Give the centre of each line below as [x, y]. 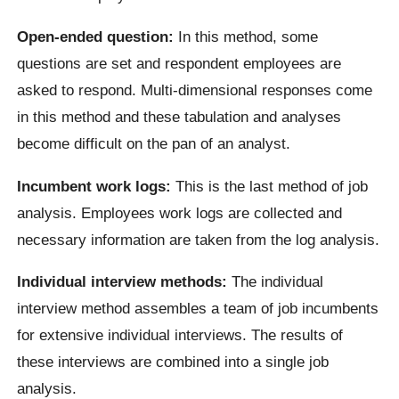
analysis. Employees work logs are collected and [180, 212]
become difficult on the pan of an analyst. [154, 144]
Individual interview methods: [122, 281]
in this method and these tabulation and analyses [179, 117]
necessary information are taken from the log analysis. [199, 239]
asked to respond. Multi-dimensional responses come [195, 90]
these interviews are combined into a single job [173, 361]
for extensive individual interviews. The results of [180, 334]
